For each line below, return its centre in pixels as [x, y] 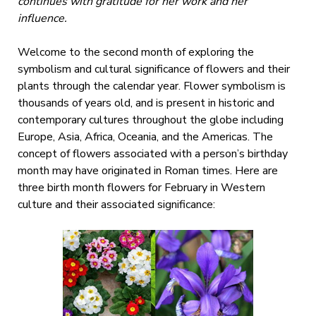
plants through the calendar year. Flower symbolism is [151, 86]
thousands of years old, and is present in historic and [146, 103]
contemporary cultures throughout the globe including [150, 120]
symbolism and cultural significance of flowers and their [153, 69]
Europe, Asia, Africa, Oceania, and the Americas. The [145, 137]
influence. [42, 19]
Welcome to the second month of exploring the [135, 53]
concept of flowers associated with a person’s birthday [152, 154]
